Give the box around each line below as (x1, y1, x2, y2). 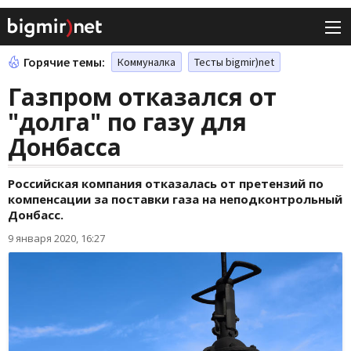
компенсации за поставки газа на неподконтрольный (8, 191, 342, 208)
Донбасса (8, 131, 121, 164)
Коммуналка (118, 55, 175, 70)
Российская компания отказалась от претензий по (8, 175, 324, 192)
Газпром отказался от (8, 81, 277, 114)
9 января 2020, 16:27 (8, 231, 105, 246)
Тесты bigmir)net (194, 55, 274, 70)
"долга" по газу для (8, 106, 247, 139)
